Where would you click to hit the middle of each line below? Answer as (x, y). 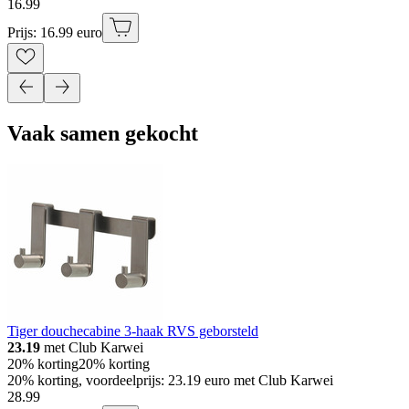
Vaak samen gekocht (103, 134)
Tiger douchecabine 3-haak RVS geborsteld (133, 331)
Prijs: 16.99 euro (55, 33)
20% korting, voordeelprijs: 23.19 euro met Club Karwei (170, 381)
